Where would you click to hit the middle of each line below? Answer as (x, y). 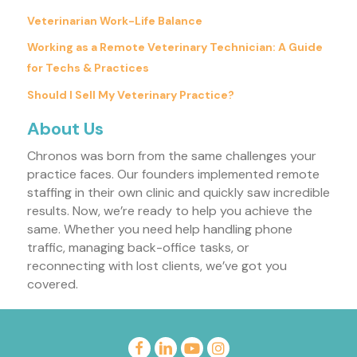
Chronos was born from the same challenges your (172, 155)
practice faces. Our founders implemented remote (173, 174)
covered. (53, 284)
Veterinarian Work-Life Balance (115, 20)
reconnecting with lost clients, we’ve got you (157, 265)
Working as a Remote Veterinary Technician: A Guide (175, 47)
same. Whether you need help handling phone (160, 229)
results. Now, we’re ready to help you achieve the (170, 210)
